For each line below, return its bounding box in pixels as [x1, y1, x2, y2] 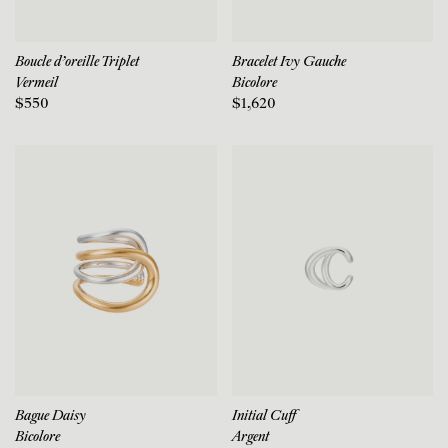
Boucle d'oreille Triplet [15, 54, 139, 70]
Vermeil [15, 75, 58, 91]
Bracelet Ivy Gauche [231, 54, 346, 70]
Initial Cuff [231, 409, 296, 425]
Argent [231, 430, 269, 446]
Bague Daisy [15, 409, 86, 425]
